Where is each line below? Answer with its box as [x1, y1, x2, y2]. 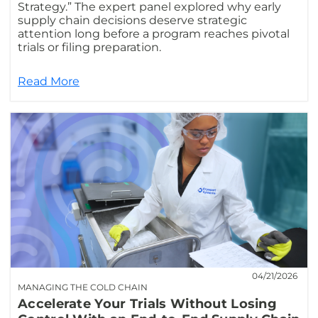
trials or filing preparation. [18, 40, 161, 54]
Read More [18, 74, 79, 88]
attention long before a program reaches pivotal [18, 26, 290, 40]
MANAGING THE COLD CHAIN [18, 282, 148, 293]
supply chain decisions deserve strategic [18, 13, 247, 27]
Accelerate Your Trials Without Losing [18, 296, 278, 312]
